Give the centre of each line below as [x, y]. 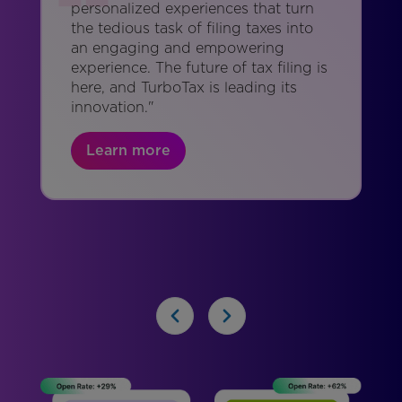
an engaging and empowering [177, 48]
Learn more [128, 151]
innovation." [112, 108]
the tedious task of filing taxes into [192, 29]
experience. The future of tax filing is [199, 68]
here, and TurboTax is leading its [184, 88]
